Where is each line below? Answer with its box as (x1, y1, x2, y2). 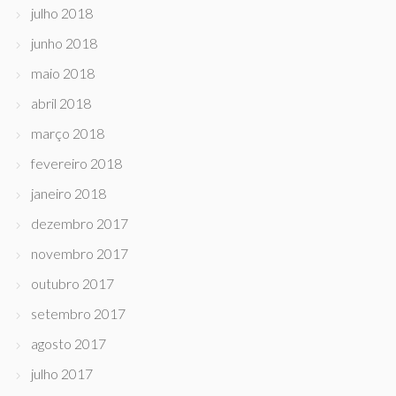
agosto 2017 (31, 335, 106, 352)
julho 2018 (31, 4, 93, 21)
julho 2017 (31, 365, 93, 382)
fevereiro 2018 (31, 155, 122, 171)
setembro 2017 (31, 305, 126, 322)
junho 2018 (31, 34, 97, 51)
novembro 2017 (31, 245, 128, 262)
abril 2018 (31, 95, 91, 111)
